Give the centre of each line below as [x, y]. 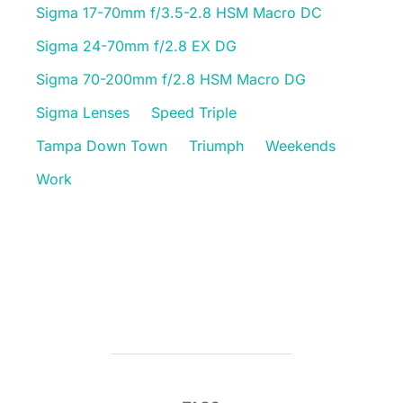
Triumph [216, 145]
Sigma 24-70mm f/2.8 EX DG [136, 45]
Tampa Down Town [102, 145]
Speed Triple [194, 112]
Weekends [300, 145]
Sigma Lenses [83, 112]
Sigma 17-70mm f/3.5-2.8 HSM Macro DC [179, 12]
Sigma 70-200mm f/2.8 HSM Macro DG [171, 79]
